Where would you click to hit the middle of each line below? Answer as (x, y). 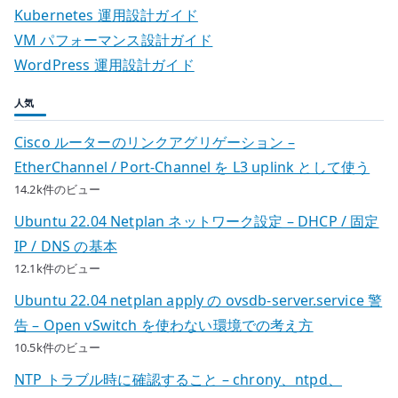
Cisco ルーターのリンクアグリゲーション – (155, 142)
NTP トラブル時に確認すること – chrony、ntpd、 (178, 379)
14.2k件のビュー (58, 189)
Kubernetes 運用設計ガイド (106, 16)
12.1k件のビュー (58, 268)
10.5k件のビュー (58, 347)
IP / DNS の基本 (66, 246)
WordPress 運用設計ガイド (104, 65)
